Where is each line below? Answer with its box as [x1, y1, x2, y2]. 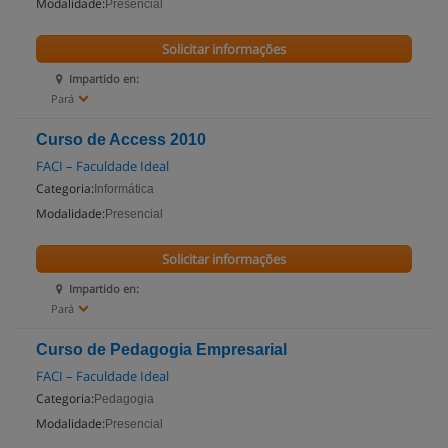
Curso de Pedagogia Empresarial [36, 341, 287, 358]
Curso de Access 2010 [36, 131, 206, 148]
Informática [94, 182, 154, 196]
